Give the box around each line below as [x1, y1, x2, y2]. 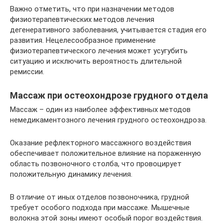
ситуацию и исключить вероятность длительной [10, 56, 182, 66]
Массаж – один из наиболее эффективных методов [10, 105, 191, 114]
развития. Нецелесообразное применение [10, 35, 156, 45]
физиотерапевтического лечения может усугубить [10, 46, 188, 55]
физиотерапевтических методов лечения [10, 14, 154, 24]
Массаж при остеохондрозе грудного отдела [10, 90, 208, 101]
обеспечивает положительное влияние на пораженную [10, 148, 201, 158]
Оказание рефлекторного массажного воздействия [10, 138, 191, 147]
